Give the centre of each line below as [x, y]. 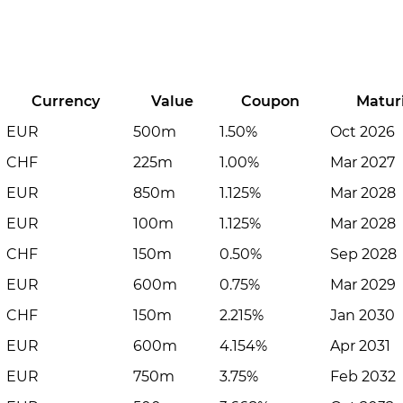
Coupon [271, 101]
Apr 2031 [361, 346]
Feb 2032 [363, 376]
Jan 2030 [363, 315]
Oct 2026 [363, 132]
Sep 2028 [364, 254]
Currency [65, 101]
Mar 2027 [363, 162]
